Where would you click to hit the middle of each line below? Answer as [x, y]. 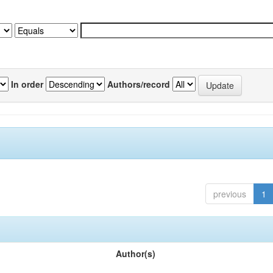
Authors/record [139, 84]
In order [27, 84]
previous [229, 194]
